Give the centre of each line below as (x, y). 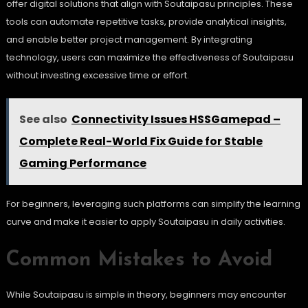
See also (43, 120)
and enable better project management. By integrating (129, 40)
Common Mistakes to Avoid (139, 261)
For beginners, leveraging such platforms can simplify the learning (153, 204)
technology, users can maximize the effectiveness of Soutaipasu (150, 58)
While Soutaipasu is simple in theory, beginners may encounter (146, 295)
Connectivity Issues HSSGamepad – (176, 120)
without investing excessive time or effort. (97, 76)
